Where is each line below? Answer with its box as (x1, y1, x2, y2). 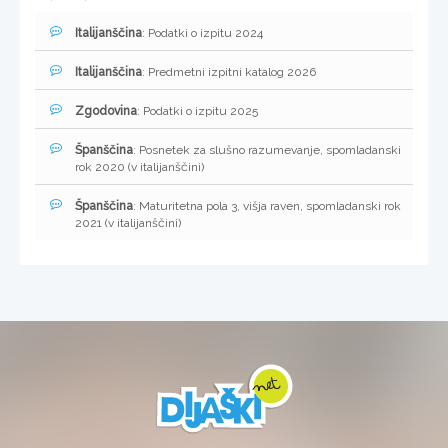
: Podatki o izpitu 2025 (137, 104, 258, 119)
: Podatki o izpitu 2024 (142, 26, 263, 41)
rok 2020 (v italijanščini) (75, 160, 204, 175)
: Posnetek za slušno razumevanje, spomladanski (133, 143, 401, 158)
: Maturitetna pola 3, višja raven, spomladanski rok (133, 199, 401, 214)
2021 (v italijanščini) (75, 216, 181, 231)
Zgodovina (75, 104, 137, 119)
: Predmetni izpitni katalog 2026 (142, 65, 316, 80)
